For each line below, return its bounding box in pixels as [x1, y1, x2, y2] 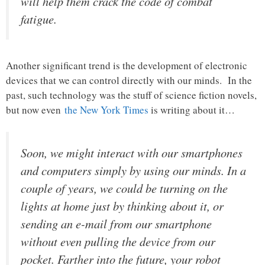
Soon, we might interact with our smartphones [21, 144, 243, 161]
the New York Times [64, 102, 148, 117]
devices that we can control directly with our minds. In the [6, 73, 252, 87]
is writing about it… [148, 102, 235, 117]
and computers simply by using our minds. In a [21, 162, 246, 179]
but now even [6, 102, 64, 117]
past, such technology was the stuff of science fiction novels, [6, 88, 257, 102]
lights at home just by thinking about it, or [21, 198, 224, 215]
